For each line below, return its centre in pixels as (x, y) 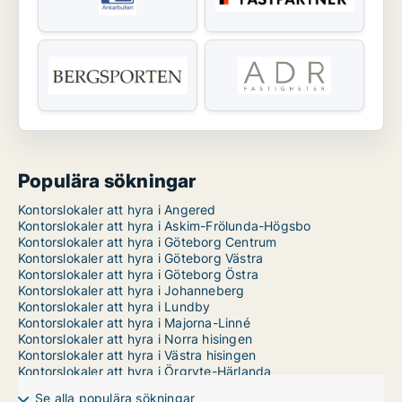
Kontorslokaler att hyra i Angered (117, 210)
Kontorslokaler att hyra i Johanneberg (131, 291)
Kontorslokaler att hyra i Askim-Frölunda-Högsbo (165, 226)
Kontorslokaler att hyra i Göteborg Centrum (148, 242)
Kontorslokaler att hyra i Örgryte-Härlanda (145, 371)
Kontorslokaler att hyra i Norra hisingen (135, 339)
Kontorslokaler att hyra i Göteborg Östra (138, 275)
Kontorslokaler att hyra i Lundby (114, 307)
